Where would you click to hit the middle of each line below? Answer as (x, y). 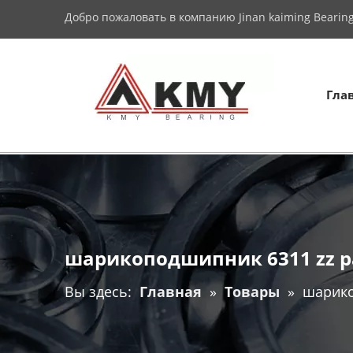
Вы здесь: (98, 291)
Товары (252, 291)
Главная (171, 291)
